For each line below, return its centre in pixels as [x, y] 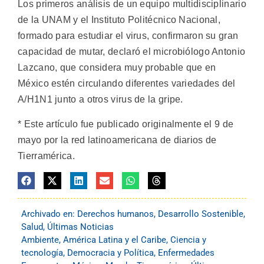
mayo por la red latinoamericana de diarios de [117, 140]
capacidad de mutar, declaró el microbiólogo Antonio [132, 52]
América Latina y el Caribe [115, 240]
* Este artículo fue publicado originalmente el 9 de [126, 124]
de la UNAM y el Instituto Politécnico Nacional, [119, 20]
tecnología [42, 253]
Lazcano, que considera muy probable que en [117, 68]
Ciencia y [188, 240]
